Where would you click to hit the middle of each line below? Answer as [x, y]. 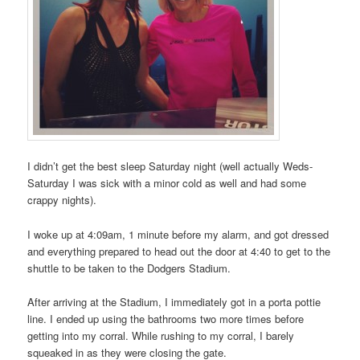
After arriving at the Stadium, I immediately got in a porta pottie [174, 301]
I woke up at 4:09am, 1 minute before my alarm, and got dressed [178, 234]
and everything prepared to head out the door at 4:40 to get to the [179, 251]
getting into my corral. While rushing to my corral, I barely [161, 335]
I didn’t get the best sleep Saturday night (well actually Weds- [170, 166]
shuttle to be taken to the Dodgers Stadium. [129, 268]
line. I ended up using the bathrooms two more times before [166, 318]
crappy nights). [62, 200]
